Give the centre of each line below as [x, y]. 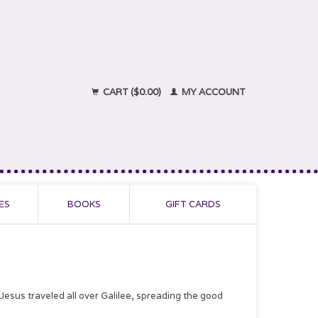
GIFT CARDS [193, 204]
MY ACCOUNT [213, 92]
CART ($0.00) [132, 92]
